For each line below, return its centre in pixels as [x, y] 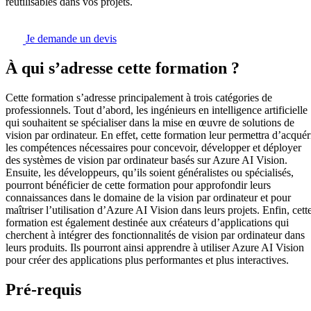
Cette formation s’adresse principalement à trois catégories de [139, 98]
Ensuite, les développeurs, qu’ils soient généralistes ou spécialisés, [150, 173]
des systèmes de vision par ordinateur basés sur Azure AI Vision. [146, 160]
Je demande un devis [71, 39]
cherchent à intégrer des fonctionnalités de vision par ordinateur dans [155, 235]
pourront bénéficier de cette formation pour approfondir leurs [138, 185]
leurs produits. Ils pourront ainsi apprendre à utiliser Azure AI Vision [155, 248]
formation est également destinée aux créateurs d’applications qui [147, 223]
